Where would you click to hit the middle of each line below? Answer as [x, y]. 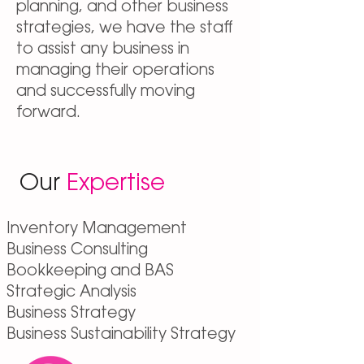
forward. [48, 113]
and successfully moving [106, 92]
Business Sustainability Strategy [121, 335]
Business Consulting [77, 251]
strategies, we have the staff [124, 29]
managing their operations [115, 71]
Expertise [116, 184]
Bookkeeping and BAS [90, 272]
